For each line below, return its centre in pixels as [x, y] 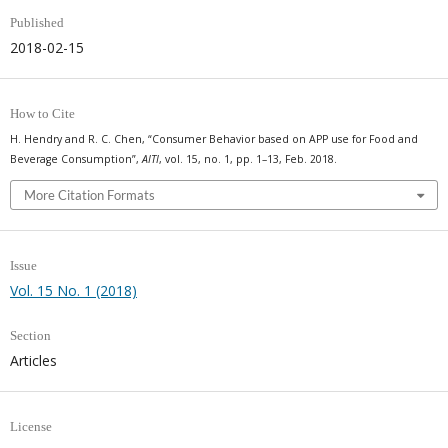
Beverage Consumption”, [75, 159]
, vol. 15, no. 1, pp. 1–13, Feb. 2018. [247, 159]
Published [36, 23]
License [30, 426]
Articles [33, 360]
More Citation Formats [89, 194]
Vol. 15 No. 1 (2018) [73, 290]
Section [30, 335]
